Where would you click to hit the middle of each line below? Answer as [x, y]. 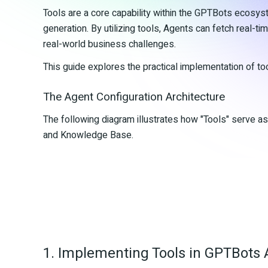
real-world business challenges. [109, 44]
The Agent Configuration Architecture [134, 97]
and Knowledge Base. [88, 135]
